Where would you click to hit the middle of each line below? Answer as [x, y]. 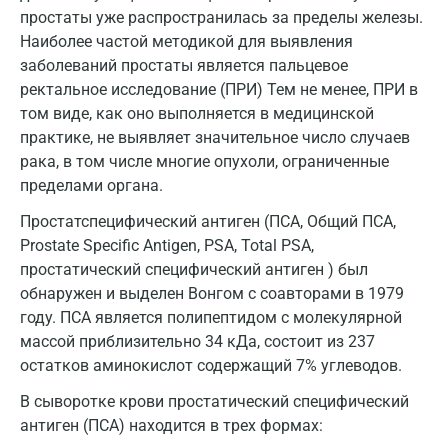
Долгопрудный [123, 235]
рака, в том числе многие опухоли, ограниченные [204, 161]
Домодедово [115, 274]
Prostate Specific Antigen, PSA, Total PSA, [167, 245]
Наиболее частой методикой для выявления [186, 41]
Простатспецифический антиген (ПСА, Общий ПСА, [208, 221]
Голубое [97, 79]
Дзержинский [118, 157]
